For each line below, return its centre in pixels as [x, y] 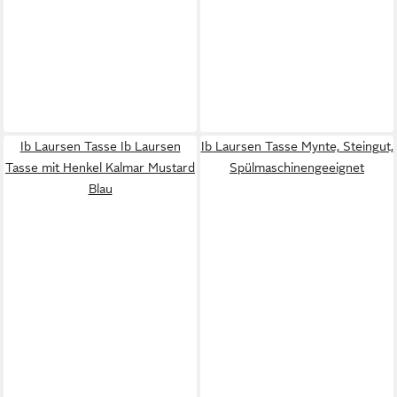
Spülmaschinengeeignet [297, 167]
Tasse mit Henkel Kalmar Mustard [100, 167]
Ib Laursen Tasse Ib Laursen [100, 146]
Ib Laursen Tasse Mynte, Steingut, [297, 146]
